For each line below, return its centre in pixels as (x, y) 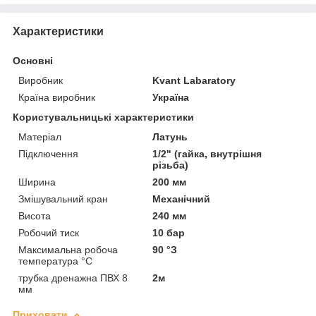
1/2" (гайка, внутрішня (207, 153)
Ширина (37, 182)
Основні (33, 60)
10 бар (169, 232)
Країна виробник (57, 97)
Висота (35, 215)
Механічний (182, 199)
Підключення (48, 153)
